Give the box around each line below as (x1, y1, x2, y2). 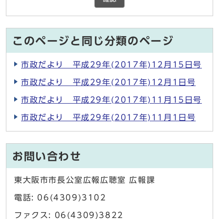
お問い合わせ (12, 151, 82, 162)
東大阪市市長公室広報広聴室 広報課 (14, 176, 155, 184)
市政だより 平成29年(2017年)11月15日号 (21, 96, 202, 104)
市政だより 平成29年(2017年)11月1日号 (21, 113, 196, 122)
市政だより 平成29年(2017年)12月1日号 (21, 78, 196, 87)
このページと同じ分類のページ (12, 36, 174, 47)
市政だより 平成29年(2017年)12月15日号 (21, 61, 202, 69)
